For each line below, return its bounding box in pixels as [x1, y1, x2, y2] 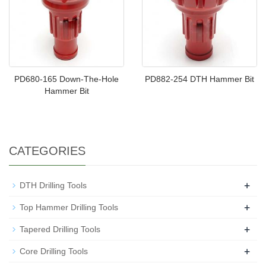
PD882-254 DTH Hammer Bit [145, 74, 254, 84]
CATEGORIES [9, 144, 85, 157]
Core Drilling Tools [20, 246, 88, 256]
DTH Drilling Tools [20, 180, 87, 190]
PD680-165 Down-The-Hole [14, 74, 119, 84]
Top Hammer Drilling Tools [20, 202, 118, 212]
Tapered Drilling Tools [20, 224, 100, 234]
